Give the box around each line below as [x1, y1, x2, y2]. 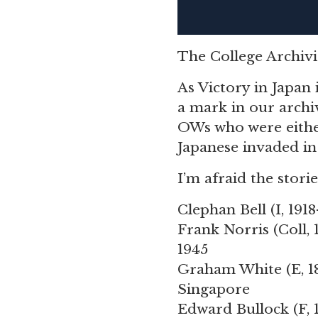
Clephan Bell [177, 201, 266, 219]
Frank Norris [177, 221, 269, 238]
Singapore [177, 280, 250, 298]
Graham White [177, 261, 286, 278]
